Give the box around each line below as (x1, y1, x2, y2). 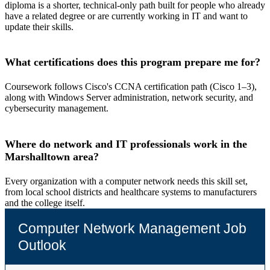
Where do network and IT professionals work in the (5, 137, 247, 150)
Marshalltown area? (5, 150, 99, 163)
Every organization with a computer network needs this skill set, (5, 176, 248, 186)
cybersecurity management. (5, 103, 108, 114)
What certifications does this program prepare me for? (5, 56, 260, 69)
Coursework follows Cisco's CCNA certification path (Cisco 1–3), (5, 81, 257, 92)
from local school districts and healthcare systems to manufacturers (5, 187, 257, 197)
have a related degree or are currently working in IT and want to (5, 10, 248, 21)
